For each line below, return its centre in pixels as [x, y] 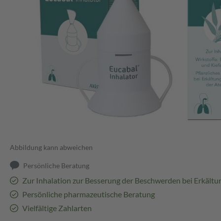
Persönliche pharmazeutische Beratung [88, 194]
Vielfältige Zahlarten [57, 208]
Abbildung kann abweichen [51, 147]
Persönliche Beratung [56, 166]
